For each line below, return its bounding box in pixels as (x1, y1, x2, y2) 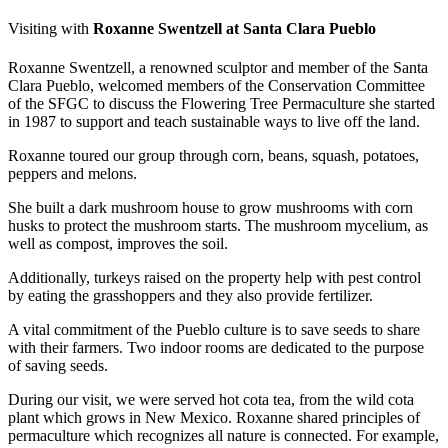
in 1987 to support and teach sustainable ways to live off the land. (8, 113, 420, 131)
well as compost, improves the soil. (8, 235, 232, 253)
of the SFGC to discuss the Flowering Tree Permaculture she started (8, 95, 435, 113)
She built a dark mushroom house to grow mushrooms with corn (8, 199, 413, 217)
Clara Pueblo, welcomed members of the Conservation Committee (8, 77, 425, 95)
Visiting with (8, 19, 93, 37)
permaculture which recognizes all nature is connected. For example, (8, 427, 439, 445)
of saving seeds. (8, 357, 112, 375)
